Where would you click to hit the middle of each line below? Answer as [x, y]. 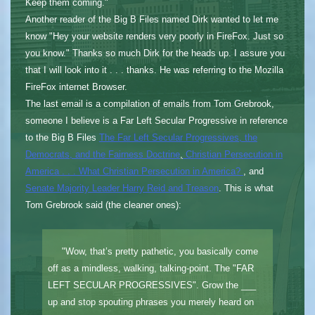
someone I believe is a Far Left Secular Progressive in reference [156, 120]
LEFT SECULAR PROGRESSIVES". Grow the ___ [152, 285]
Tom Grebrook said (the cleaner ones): [103, 205]
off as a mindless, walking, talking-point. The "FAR [150, 268]
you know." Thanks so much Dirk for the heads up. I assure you [155, 53]
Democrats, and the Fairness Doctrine [102, 154]
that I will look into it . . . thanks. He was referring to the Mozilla [154, 70]
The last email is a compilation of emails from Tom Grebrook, [149, 103]
